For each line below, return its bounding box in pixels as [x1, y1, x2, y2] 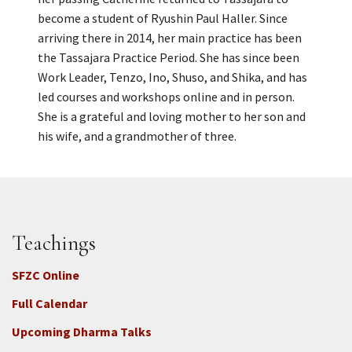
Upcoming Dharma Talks [12, 323, 152, 339]
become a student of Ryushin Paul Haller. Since [38, 9, 288, 26]
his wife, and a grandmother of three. [38, 127, 236, 144]
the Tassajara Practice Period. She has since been [38, 49, 299, 65]
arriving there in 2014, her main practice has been [38, 29, 302, 46]
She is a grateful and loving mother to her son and [38, 108, 306, 124]
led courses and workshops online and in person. [38, 88, 295, 104]
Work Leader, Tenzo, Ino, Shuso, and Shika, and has [38, 68, 307, 85]
